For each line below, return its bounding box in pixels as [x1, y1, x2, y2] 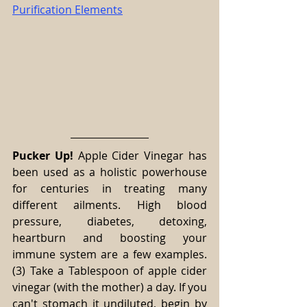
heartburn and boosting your [12, 230, 207, 245]
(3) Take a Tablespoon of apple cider [12, 262, 207, 278]
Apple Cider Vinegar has [73, 147, 208, 163]
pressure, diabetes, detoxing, [12, 213, 207, 229]
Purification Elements [12, 1, 123, 17]
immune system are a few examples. [12, 246, 207, 262]
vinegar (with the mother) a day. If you [12, 279, 207, 295]
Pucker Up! [12, 147, 73, 163]
